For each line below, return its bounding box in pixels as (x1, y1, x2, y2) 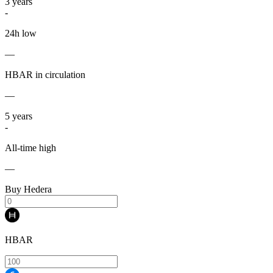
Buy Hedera (5, 184, 52, 195)
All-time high (5, 143, 56, 154)
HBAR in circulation (5, 69, 85, 80)
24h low (5, 28, 37, 39)
